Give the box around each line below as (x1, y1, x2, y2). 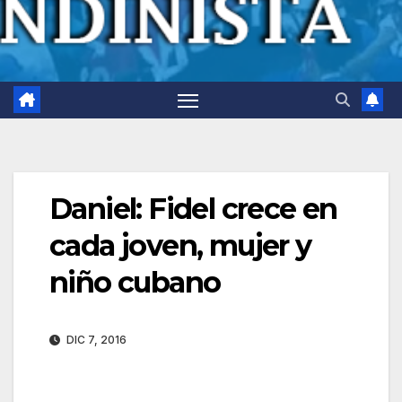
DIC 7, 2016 (64, 333, 127, 347)
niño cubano (49, 264, 221, 300)
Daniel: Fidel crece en (49, 190, 337, 226)
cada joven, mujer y (49, 227, 311, 263)
